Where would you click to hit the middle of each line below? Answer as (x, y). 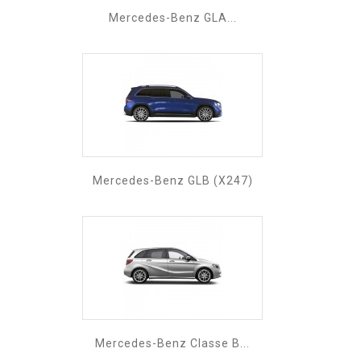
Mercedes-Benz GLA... (172, 17)
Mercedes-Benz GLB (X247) (172, 180)
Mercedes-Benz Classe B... (172, 343)
